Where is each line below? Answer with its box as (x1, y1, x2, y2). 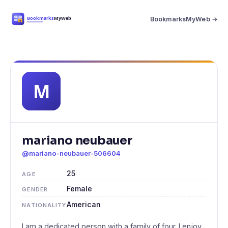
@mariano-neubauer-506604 (22, 149, 121, 158)
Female (67, 184, 93, 193)
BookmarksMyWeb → (150, 15, 218, 23)
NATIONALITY (22, 202, 67, 209)
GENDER (22, 186, 48, 193)
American (67, 200, 101, 209)
